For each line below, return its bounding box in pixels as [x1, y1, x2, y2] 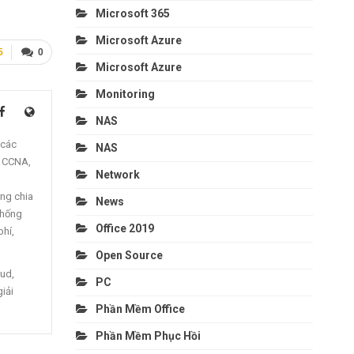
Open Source [95, 248, 163, 262]
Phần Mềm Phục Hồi [95, 329, 201, 342]
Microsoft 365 [95, 6, 170, 20]
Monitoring [95, 87, 155, 100]
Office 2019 [95, 221, 154, 235]
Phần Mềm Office [95, 302, 185, 315]
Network [95, 168, 140, 181]
